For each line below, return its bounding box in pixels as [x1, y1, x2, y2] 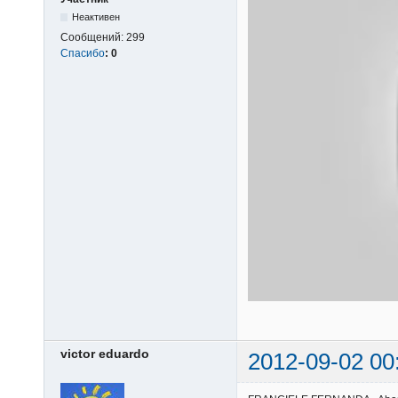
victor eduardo [60, 346, 149, 362]
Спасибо [60, 47, 105, 60]
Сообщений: [60, 31, 126, 44]
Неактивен [72, 12, 121, 23]
